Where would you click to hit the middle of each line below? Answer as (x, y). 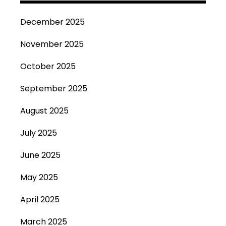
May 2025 (39, 177)
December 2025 (52, 22)
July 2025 (39, 133)
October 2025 (48, 66)
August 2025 (44, 111)
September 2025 (54, 89)
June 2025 (40, 155)
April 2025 (40, 200)
